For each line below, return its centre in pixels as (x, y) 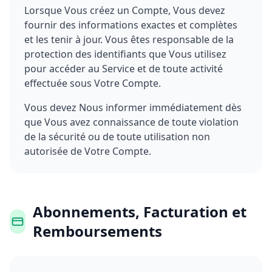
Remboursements (98, 231)
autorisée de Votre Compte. (88, 151)
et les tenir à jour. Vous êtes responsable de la (129, 39)
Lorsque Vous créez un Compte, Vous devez (125, 10)
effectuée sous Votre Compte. (93, 83)
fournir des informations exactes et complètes (131, 25)
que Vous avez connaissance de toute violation (131, 122)
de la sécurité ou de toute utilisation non (117, 137)
